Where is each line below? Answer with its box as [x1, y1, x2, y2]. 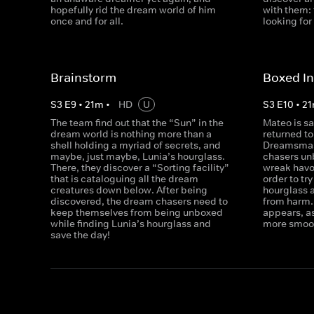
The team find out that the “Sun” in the [50, 116, 224, 129]
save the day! [50, 228, 110, 241]
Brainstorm [50, 70, 116, 86]
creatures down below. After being [50, 184, 207, 196]
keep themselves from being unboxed [50, 206, 223, 219]
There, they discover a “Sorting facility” [50, 161, 229, 174]
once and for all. [50, 15, 123, 27]
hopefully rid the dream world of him [50, 4, 216, 16]
